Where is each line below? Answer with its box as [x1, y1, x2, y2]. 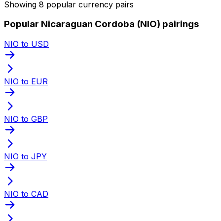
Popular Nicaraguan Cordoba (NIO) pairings [4, 18, 199, 30]
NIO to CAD [4, 188, 48, 199]
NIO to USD [4, 38, 49, 49]
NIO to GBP [4, 113, 48, 124]
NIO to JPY [4, 151, 47, 161]
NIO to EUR [4, 76, 48, 86]
